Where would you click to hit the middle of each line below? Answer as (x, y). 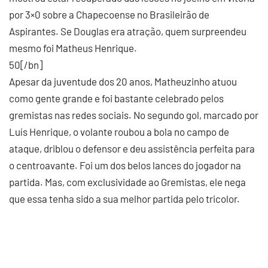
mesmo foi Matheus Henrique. (73, 48)
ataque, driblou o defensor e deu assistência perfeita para (132, 148)
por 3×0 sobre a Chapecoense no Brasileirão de (109, 14)
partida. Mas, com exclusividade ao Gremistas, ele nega (127, 182)
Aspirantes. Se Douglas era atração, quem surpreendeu (128, 31)
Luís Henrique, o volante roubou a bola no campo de (119, 132)
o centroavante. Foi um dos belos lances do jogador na (125, 165)
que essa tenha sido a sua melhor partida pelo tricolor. (124, 199)
